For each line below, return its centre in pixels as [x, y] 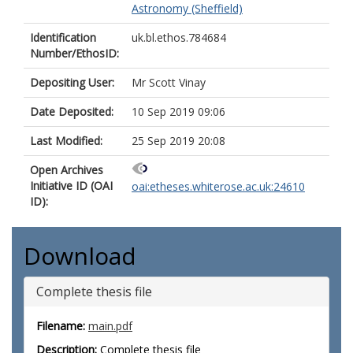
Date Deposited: [72, 111]
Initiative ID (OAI [71, 186]
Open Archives [67, 170]
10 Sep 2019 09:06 [178, 111]
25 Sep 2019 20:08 [178, 141]
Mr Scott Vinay [169, 82]
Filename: [61, 326]
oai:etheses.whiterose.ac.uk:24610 [218, 187]
